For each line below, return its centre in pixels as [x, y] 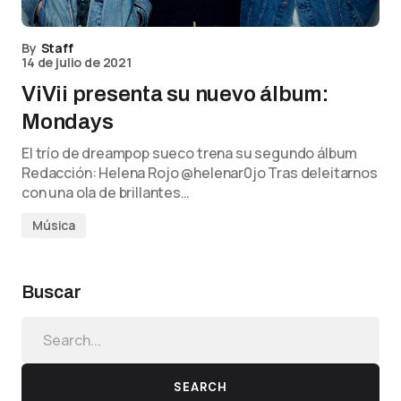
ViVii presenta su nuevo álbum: [175, 94]
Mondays [68, 122]
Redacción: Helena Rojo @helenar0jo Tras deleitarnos [200, 173]
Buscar [51, 292]
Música [54, 225]
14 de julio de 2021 [77, 62]
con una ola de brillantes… [106, 192]
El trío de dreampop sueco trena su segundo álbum [190, 153]
